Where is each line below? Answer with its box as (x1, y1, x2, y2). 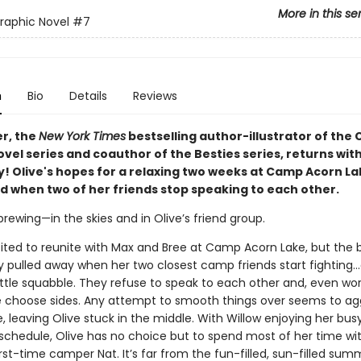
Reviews (132, 88, 177, 104)
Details (68, 88, 107, 104)
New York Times (38, 128, 126, 144)
